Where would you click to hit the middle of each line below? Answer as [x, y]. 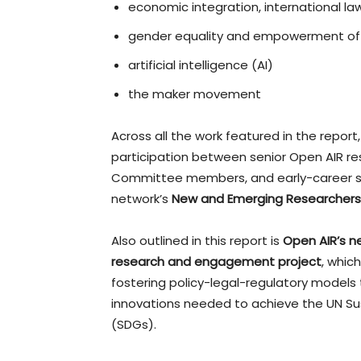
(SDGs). [134, 324]
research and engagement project [216, 261]
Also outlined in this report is [197, 240]
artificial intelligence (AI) [201, 64]
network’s [141, 198]
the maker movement [195, 93]
